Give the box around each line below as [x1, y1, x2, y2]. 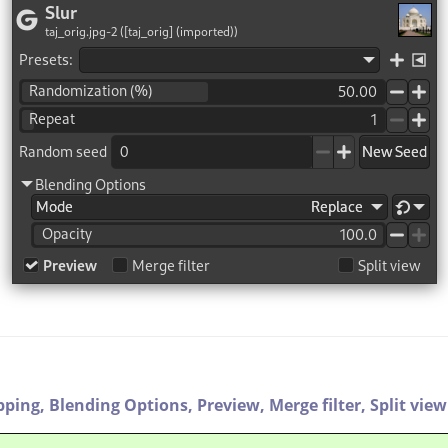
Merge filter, [269, 393, 370, 416]
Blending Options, [49, 393, 197, 416]
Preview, [197, 393, 269, 416]
